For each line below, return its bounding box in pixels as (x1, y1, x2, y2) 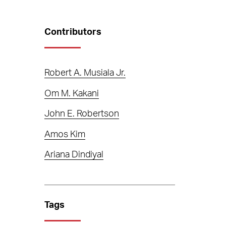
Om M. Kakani (44, 89, 99, 98)
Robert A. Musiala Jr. (44, 69, 126, 78)
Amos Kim (44, 130, 86, 139)
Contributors (44, 28, 102, 37)
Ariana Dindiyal (44, 150, 104, 159)
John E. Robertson (44, 109, 120, 119)
